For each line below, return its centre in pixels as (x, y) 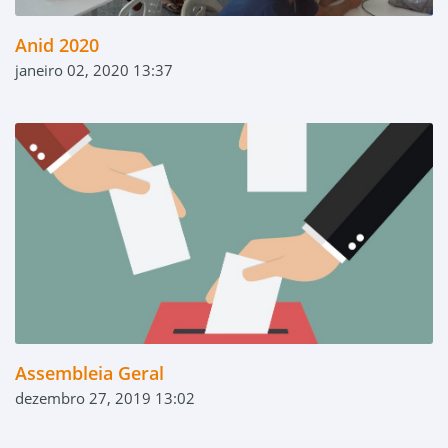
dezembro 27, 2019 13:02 (105, 398)
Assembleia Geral (89, 373)
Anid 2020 (57, 44)
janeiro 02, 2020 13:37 (94, 69)
